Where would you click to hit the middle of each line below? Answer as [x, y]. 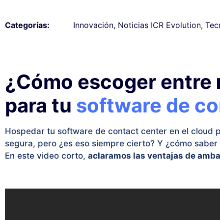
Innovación [93, 25]
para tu [41, 105]
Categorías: [27, 25]
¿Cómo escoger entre [110, 82]
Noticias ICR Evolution [159, 25]
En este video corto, [46, 156]
